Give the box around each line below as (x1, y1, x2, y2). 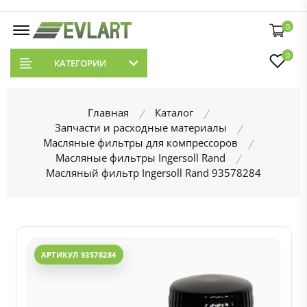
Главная (88, 106, 129, 119)
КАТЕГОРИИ (53, 57, 106, 69)
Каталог (155, 106, 193, 119)
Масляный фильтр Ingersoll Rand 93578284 (46, 166, 261, 180)
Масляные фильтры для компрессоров (43, 136, 238, 149)
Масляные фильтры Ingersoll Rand (56, 151, 225, 164)
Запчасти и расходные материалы (54, 121, 227, 134)
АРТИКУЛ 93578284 (40, 249, 116, 260)
